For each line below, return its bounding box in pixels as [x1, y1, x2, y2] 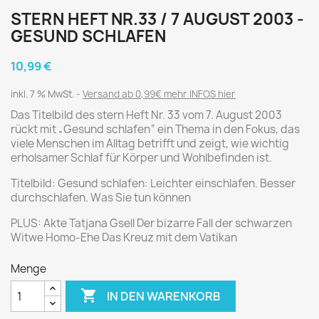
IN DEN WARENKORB [107, 288, 221, 304]
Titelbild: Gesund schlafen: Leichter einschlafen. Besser [11, 176, 296, 192]
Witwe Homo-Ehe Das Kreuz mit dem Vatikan [11, 230, 237, 246]
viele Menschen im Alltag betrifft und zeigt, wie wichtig [11, 136, 289, 152]
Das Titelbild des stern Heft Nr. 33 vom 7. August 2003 [11, 108, 282, 123]
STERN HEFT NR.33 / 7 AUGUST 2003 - [11, 9, 304, 31]
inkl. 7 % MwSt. [11, 88, 76, 101]
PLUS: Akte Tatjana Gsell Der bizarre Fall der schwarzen [11, 216, 292, 231]
